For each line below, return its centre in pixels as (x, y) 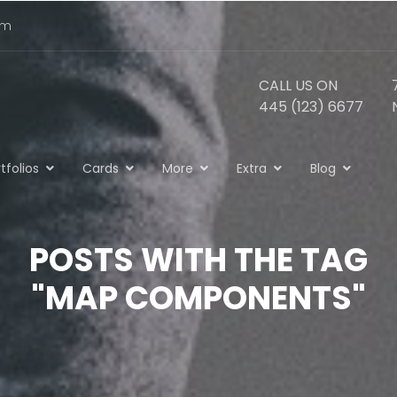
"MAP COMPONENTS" (198, 298)
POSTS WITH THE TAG (198, 260)
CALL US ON (298, 86)
